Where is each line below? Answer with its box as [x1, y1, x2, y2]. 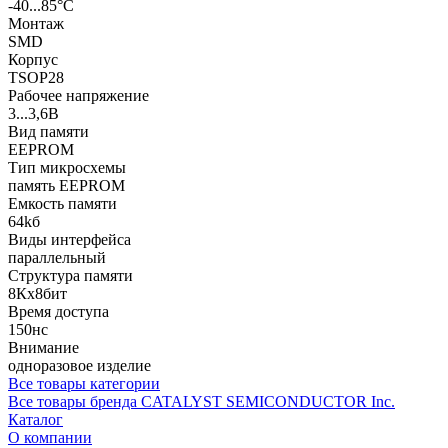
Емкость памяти [8, 194, 117, 212]
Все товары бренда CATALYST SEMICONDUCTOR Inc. [8, 392, 395, 410]
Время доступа [8, 302, 109, 320]
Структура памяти [8, 266, 133, 284]
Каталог [8, 410, 63, 428]
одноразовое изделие [8, 356, 151, 374]
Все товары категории [8, 374, 160, 392]
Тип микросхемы [8, 158, 126, 176]
